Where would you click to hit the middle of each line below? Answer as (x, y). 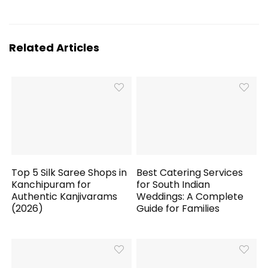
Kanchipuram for (51, 185)
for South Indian (173, 185)
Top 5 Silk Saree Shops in (69, 173)
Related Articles (54, 47)
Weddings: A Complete (190, 197)
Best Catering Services (190, 173)
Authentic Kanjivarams (65, 197)
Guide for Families (178, 209)
